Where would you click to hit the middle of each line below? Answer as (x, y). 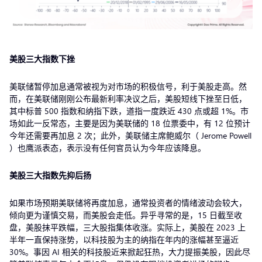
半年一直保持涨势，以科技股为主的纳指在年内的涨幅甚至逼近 (124, 239)
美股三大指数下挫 (43, 58)
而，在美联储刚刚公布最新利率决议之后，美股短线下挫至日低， (128, 98)
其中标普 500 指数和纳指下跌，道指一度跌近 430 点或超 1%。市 (129, 111)
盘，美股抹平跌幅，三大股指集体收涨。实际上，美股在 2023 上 (127, 227)
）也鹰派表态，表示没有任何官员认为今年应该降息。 (109, 147)
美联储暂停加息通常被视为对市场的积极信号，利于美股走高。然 (128, 86)
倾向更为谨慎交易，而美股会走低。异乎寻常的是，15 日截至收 (126, 215)
